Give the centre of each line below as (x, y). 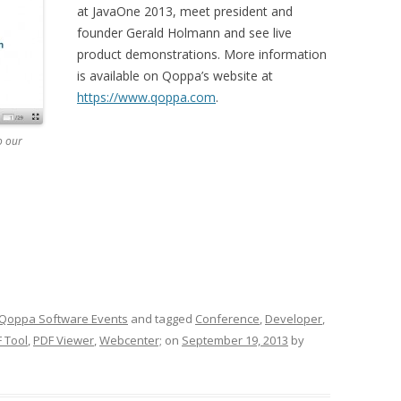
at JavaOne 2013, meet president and (185, 11)
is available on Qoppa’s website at (175, 76)
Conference (227, 319)
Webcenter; (131, 340)
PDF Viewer (64, 340)
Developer (294, 319)
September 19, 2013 (235, 340)
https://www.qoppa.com (146, 97)
